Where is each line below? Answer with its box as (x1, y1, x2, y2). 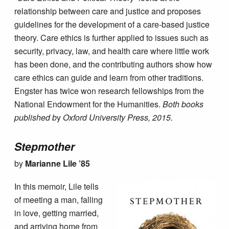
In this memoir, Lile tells (14, 180, 99, 193)
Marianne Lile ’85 (25, 157, 90, 169)
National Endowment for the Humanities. (14, 98, 163, 110)
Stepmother (14, 138, 75, 154)
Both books (163, 98, 204, 110)
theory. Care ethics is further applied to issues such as (14, 31, 209, 43)
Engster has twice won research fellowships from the (14, 84, 204, 97)
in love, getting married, (14, 207, 99, 219)
